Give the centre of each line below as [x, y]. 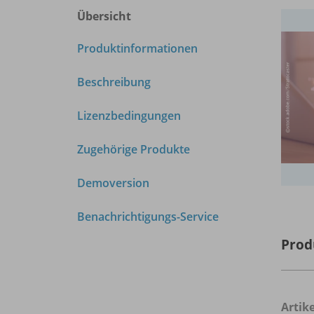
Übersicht [104, 16]
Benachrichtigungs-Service [148, 216]
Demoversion [113, 183]
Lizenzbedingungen [129, 115]
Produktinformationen [137, 48]
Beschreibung [114, 82]
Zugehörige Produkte [134, 149]
